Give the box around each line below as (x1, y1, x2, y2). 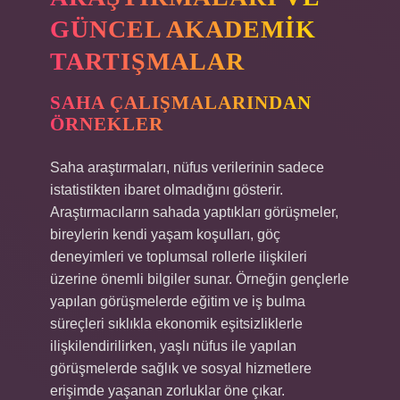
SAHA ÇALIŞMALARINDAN (50, 92, 312, 113)
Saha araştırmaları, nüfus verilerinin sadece (50, 160, 324, 175)
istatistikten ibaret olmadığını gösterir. (50, 182, 283, 197)
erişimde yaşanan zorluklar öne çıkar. (50, 383, 285, 398)
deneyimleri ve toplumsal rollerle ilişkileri (50, 249, 307, 264)
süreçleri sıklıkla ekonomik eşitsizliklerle (50, 316, 303, 331)
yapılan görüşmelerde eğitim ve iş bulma (50, 294, 305, 309)
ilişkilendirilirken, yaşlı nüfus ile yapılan (50, 338, 296, 354)
